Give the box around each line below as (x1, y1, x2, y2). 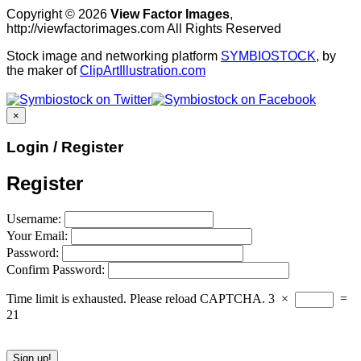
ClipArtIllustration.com (80, 63, 205, 77)
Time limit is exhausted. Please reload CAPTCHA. (6, 292, 265, 306)
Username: (6, 212, 64, 226)
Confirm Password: (6, 263, 108, 277)
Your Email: (6, 229, 71, 243)
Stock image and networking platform (6, 48, 221, 63)
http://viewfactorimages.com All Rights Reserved (6, 21, 281, 35)
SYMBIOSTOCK (221, 48, 316, 63)
